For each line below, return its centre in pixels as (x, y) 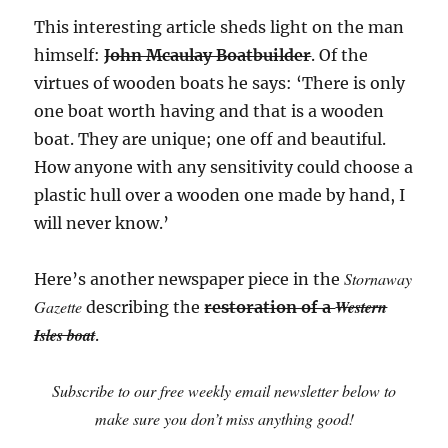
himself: (69, 54)
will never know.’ (102, 222)
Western (361, 306)
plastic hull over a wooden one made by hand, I (220, 194)
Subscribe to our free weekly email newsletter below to (224, 390)
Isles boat (65, 334)
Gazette (58, 306)
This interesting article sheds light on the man (219, 26)
